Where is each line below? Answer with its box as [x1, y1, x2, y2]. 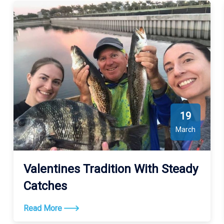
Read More [23, 203, 64, 213]
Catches [23, 179, 67, 193]
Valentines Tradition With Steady [23, 162, 198, 176]
